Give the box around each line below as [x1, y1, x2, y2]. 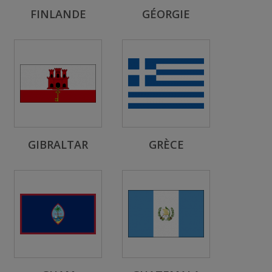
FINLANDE [30, 7, 86, 21]
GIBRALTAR [28, 137, 88, 152]
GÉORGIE [142, 7, 190, 21]
